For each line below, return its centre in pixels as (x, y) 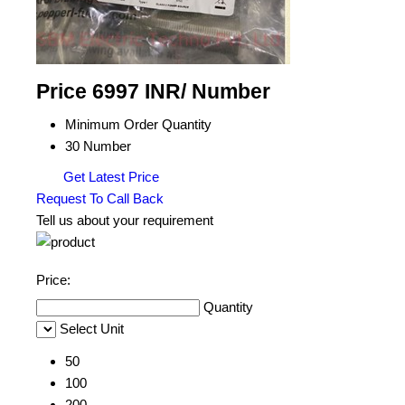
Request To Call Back (100, 198)
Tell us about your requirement (125, 220)
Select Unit (92, 329)
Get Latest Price (109, 177)
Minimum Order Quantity (138, 124)
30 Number (98, 146)
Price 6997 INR (108, 92)
